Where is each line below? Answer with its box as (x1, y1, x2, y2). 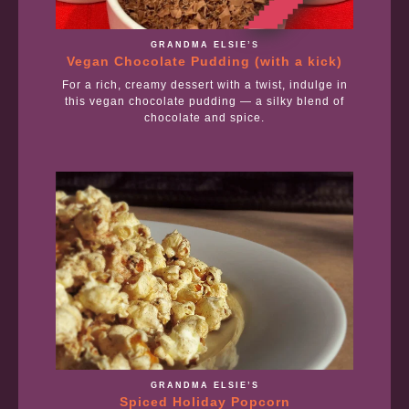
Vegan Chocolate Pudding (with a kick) (67, 53, 342, 68)
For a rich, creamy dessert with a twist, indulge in (61, 78, 348, 91)
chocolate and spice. (144, 110, 265, 124)
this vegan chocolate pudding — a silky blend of (65, 94, 344, 108)
